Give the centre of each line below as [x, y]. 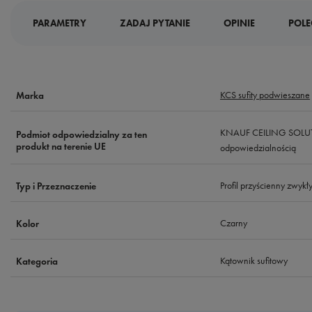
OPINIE [239, 23]
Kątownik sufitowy [254, 261]
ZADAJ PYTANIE [155, 23]
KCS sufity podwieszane [265, 95]
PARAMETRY [60, 23]
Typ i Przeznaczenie [56, 186]
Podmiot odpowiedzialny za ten [81, 135]
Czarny [234, 223]
